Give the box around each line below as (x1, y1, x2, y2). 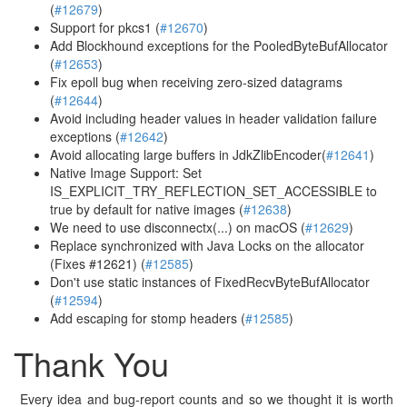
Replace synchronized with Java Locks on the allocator (50, 236, 364, 254)
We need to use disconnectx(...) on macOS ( (50, 218, 305, 236)
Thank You (14, 340, 169, 386)
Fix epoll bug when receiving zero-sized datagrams (50, 73, 342, 91)
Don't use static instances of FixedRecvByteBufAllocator (50, 273, 370, 291)
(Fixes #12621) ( (50, 254, 145, 273)
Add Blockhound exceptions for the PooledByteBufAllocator (50, 36, 388, 55)
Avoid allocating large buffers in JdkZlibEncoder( (50, 145, 326, 164)
